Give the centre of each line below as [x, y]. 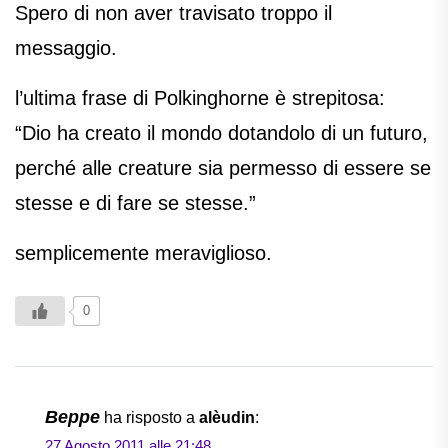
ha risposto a [151, 418]
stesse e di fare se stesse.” [135, 203]
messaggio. [66, 48]
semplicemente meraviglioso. [143, 253]
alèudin [227, 418]
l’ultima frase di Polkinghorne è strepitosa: [200, 98]
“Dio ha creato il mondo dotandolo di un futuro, [221, 133]
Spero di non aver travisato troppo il [173, 13]
